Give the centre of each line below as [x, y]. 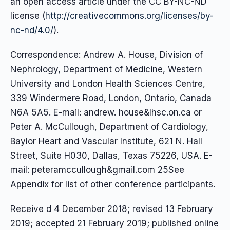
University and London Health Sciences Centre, [108, 84]
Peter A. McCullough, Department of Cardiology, [109, 127]
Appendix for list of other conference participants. [113, 185]
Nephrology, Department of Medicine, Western [106, 70]
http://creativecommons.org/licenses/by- [129, 16]
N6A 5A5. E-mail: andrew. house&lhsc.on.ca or [106, 113]
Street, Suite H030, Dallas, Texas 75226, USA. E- [111, 156]
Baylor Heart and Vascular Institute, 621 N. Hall [106, 141]
